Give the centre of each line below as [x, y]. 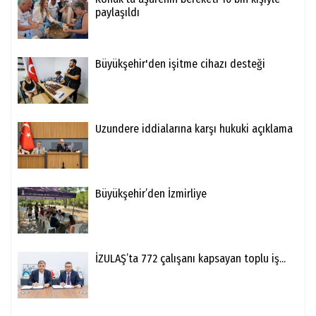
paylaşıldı [117, 12]
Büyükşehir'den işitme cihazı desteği [180, 63]
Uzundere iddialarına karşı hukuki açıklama [194, 128]
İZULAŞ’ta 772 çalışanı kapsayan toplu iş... [190, 258]
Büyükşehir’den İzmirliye [151, 193]
